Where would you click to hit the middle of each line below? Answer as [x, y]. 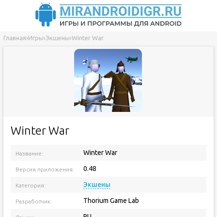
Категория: [30, 185]
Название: [29, 153]
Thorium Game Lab [111, 201]
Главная [15, 38]
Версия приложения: [45, 169]
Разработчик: [33, 201]
